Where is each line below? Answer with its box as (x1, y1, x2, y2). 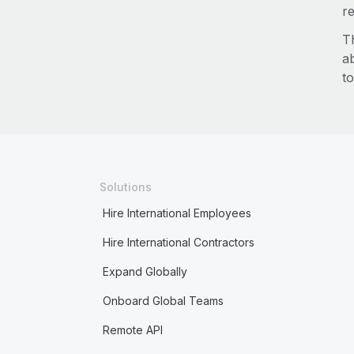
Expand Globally (102, 265, 187, 278)
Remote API (102, 323, 163, 337)
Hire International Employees (102, 206, 251, 220)
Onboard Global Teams (102, 294, 224, 307)
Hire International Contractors (102, 235, 254, 249)
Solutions (99, 180, 152, 194)
